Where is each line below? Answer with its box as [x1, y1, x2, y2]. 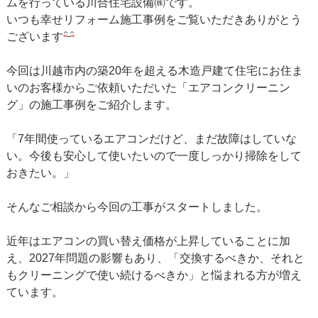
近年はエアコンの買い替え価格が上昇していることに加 [6, 234, 290, 247]
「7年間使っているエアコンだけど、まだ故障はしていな [6, 132, 297, 145]
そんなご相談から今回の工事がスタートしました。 [6, 200, 268, 213]
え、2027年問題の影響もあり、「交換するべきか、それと [6, 251, 305, 264]
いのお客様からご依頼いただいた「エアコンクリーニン [6, 81, 290, 94]
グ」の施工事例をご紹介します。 [6, 98, 177, 111]
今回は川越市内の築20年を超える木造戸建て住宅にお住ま [6, 64, 303, 77]
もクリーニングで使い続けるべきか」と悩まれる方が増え [6, 268, 302, 281]
